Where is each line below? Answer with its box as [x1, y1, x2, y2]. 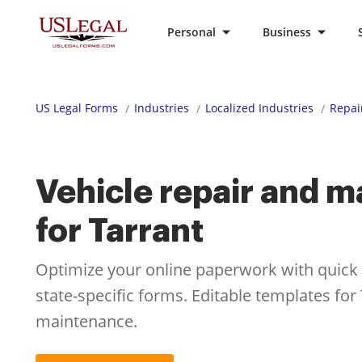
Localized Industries [205, 100, 314, 116]
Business [263, 24, 311, 40]
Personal [167, 24, 216, 40]
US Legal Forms [36, 100, 118, 116]
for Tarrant [36, 215, 204, 247]
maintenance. [36, 310, 137, 332]
